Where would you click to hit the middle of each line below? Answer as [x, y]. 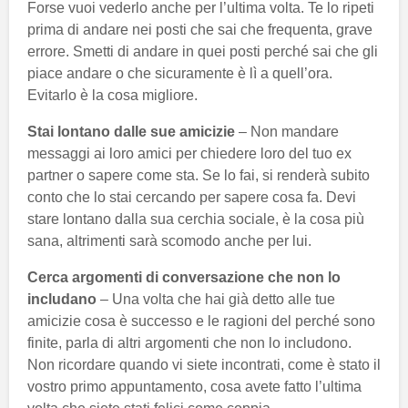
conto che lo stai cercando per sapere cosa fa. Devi [192, 197]
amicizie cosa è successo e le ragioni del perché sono [201, 321]
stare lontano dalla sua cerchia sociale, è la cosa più [196, 219]
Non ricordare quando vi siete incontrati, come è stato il [204, 364]
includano [62, 299]
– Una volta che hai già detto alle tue [216, 299]
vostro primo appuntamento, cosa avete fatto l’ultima [194, 386]
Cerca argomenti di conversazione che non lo [184, 277]
